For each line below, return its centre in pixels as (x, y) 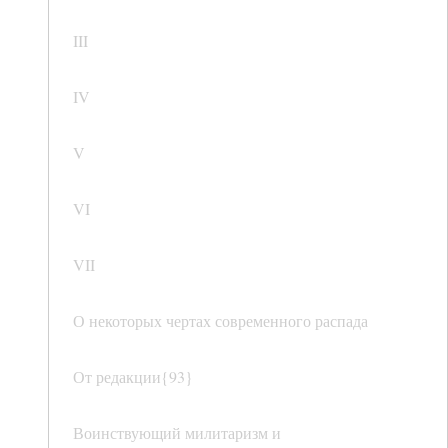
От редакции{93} (133, 377)
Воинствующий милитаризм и (177, 433)
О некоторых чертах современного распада (220, 321)
